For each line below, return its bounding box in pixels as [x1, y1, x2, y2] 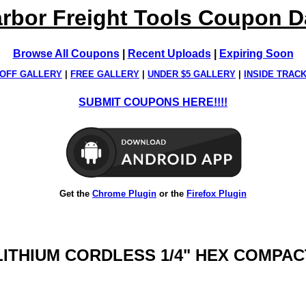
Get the [59, 188, 92, 199]
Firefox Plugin [186, 188, 247, 199]
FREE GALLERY [70, 69, 139, 80]
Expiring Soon [219, 48, 294, 59]
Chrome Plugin [92, 188, 156, 199]
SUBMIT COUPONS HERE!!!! [79, 96, 227, 109]
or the [156, 188, 186, 199]
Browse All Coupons [12, 48, 120, 59]
